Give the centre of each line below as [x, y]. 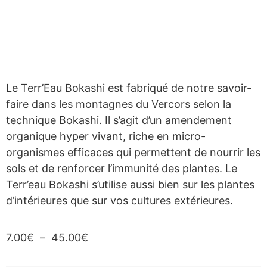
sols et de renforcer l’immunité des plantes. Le [122, 169]
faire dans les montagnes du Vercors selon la [119, 104]
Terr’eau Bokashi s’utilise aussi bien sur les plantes [130, 185]
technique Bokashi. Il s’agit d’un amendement [119, 120]
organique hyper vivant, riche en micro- [106, 136]
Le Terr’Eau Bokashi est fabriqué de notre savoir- [129, 88]
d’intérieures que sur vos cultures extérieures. [119, 201]
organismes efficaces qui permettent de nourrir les [133, 153]
